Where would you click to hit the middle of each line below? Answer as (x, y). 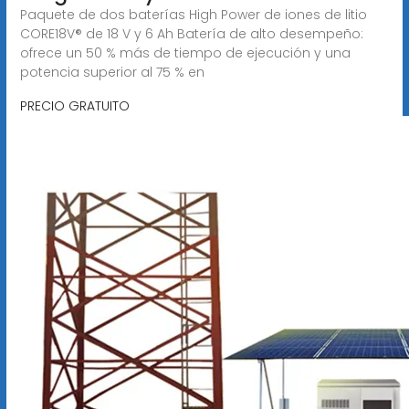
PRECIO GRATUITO (74, 105)
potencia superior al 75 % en (112, 72)
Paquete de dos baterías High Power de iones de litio (193, 14)
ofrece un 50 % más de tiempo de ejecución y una (185, 52)
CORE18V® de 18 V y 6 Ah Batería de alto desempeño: (191, 33)
